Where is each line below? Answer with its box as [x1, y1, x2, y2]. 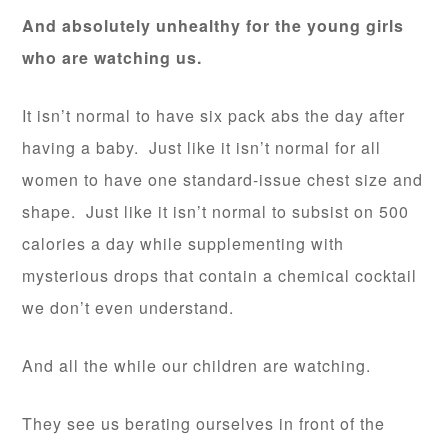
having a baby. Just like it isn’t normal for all [22, 136, 382, 160]
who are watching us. [22, 46, 203, 70]
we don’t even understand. [22, 296, 235, 320]
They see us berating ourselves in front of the [22, 412, 386, 436]
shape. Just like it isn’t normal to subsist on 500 [22, 200, 410, 224]
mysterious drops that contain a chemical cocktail [22, 264, 418, 288]
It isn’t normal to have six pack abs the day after [22, 104, 406, 128]
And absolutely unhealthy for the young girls [22, 14, 405, 38]
